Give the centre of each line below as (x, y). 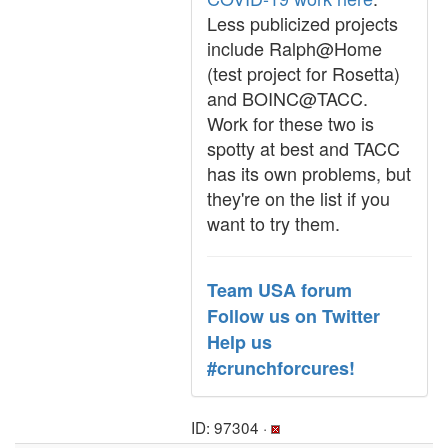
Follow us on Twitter (293, 316)
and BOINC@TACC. (287, 98)
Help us (239, 342)
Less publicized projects (302, 23)
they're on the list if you (298, 198)
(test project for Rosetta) (303, 73)
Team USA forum (279, 290)
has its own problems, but (309, 173)
